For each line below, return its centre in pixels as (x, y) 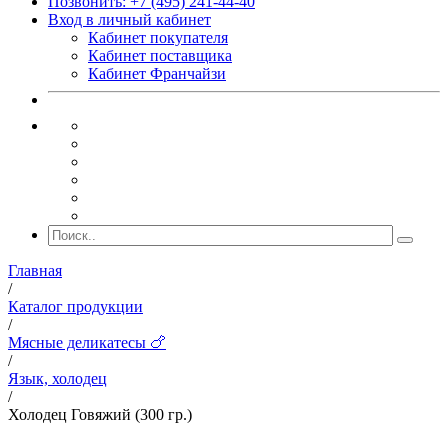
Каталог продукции (75, 306)
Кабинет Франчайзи (157, 73)
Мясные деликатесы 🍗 (87, 342)
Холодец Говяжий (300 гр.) (100, 414)
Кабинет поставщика (160, 55)
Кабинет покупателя (158, 37)
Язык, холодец (57, 378)
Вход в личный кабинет (129, 19)
